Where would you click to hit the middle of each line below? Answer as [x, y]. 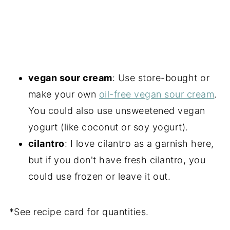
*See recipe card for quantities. [79, 212]
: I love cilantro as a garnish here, [139, 143]
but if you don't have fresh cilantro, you [117, 160]
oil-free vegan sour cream [157, 94]
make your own [63, 94]
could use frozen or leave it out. [99, 176]
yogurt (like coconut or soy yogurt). [108, 127]
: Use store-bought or [161, 78]
